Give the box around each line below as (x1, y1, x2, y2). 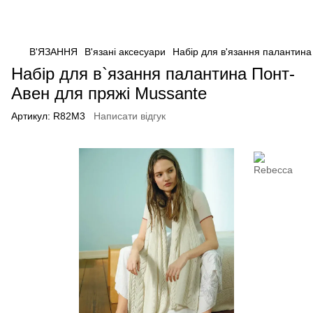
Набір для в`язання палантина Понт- (11, 64, 295, 83)
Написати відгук (94, 110, 166, 122)
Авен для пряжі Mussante (11, 84, 207, 103)
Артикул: (11, 110, 50, 122)
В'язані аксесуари (85, 46, 166, 57)
